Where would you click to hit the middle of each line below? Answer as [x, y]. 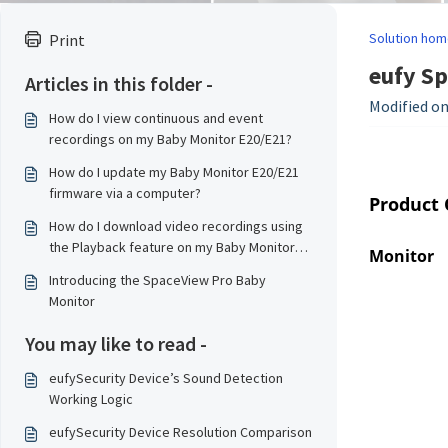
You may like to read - [116, 343]
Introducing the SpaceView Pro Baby [157, 280]
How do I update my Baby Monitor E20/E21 [174, 172]
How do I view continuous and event [156, 118]
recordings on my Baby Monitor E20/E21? [170, 139]
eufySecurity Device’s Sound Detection [166, 378]
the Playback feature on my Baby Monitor [172, 247]
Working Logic [91, 399]
